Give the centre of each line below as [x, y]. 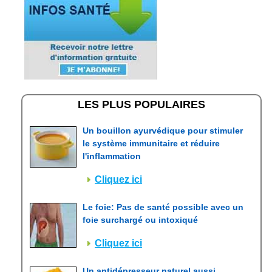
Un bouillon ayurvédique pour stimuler [163, 131]
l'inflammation [112, 156]
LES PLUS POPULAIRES [141, 104]
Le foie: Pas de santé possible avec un [163, 207]
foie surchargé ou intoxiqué [140, 220]
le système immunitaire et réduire [151, 143]
